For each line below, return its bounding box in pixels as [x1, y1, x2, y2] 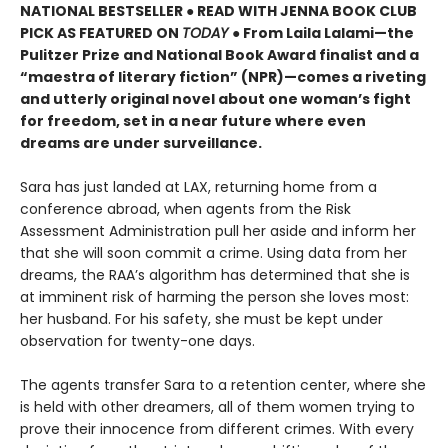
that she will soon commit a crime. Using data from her [20, 243, 407, 264]
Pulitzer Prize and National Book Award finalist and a [20, 45, 419, 66]
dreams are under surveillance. [20, 133, 262, 154]
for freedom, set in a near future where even [20, 111, 366, 132]
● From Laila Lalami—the [232, 23, 414, 44]
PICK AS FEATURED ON [20, 23, 182, 44]
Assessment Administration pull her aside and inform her [20, 221, 416, 242]
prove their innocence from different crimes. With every [20, 419, 414, 440]
